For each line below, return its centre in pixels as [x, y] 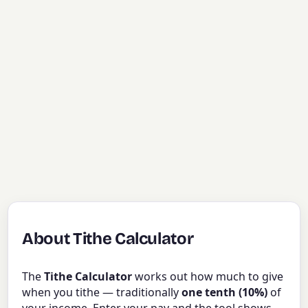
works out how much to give [208, 277]
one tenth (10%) [225, 293]
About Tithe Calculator [108, 238]
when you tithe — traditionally [102, 293]
